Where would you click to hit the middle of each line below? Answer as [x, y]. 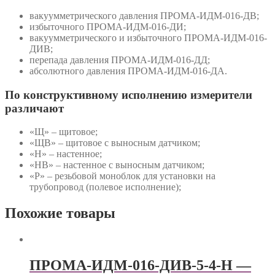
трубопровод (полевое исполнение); [105, 187]
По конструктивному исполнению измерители [129, 95]
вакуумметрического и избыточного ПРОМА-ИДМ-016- [148, 37]
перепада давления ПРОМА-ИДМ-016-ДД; [120, 60]
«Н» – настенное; [66, 154]
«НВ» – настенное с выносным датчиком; [117, 165]
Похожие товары [60, 213]
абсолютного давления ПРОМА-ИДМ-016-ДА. [128, 71]
